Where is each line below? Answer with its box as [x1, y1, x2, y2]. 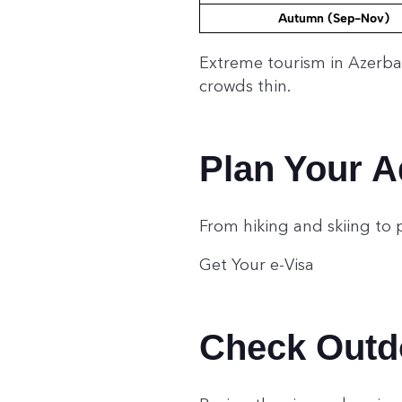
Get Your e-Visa [199, 255, 314, 275]
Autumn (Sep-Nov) [278, 11, 389, 27]
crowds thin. [199, 76, 291, 97]
